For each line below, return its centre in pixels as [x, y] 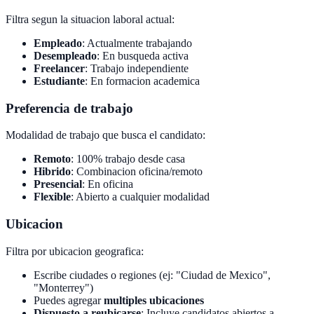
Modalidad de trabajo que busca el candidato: [105, 135]
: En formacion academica [142, 81]
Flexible [52, 197]
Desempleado [65, 56]
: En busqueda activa [143, 56]
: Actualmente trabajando [137, 43]
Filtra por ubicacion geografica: [75, 251]
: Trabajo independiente [137, 69]
